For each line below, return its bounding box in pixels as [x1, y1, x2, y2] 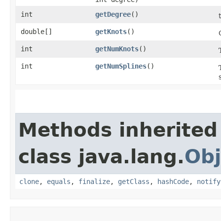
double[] [21, 27, 52, 36]
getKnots [95, 27, 127, 36]
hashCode [157, 177, 189, 185]
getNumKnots [95, 44, 139, 53]
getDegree [95, 10, 131, 18]
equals [47, 177, 71, 185]
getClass [118, 177, 149, 185]
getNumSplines [95, 62, 147, 70]
